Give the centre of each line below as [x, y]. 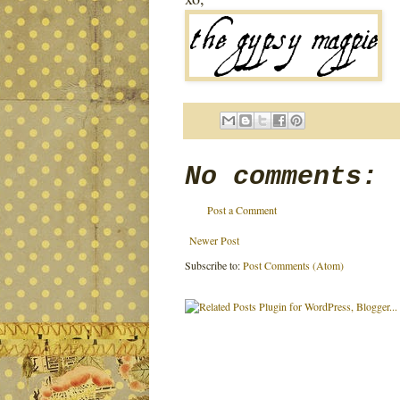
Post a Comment [242, 210]
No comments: [281, 177]
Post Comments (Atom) [293, 266]
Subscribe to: [214, 266]
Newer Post [214, 241]
